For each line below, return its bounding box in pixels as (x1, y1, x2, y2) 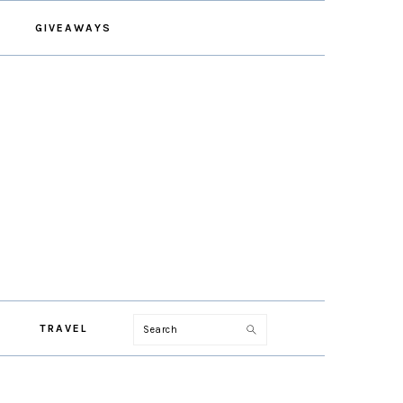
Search (142, 321, 188, 335)
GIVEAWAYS (35, 22, 112, 34)
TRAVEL (40, 322, 88, 335)
